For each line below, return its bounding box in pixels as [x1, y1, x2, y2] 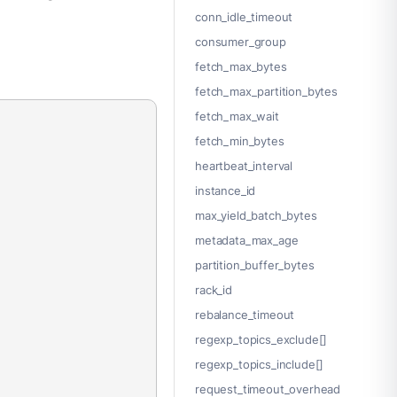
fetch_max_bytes [195, 59, 287, 74]
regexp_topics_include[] [195, 357, 324, 372]
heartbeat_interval [195, 159, 293, 174]
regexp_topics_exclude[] [195, 332, 328, 347]
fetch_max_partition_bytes [195, 84, 338, 99]
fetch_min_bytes [195, 134, 284, 149]
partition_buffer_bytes [195, 258, 315, 273]
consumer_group [195, 35, 286, 50]
